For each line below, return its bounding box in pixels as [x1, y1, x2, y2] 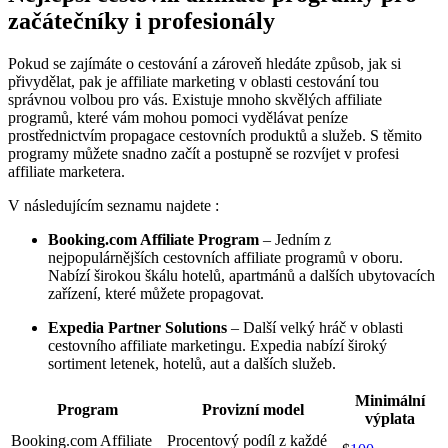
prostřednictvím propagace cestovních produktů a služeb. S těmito [8, 127, 422, 145]
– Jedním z [259, 231, 331, 249]
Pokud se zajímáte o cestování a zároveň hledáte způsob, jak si [8, 55, 401, 73]
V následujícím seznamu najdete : [8, 197, 219, 215]
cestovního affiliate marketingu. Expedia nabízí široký [48, 337, 387, 355]
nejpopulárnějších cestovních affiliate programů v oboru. [48, 249, 403, 267]
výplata [364, 410, 415, 428]
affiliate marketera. [8, 163, 125, 181]
